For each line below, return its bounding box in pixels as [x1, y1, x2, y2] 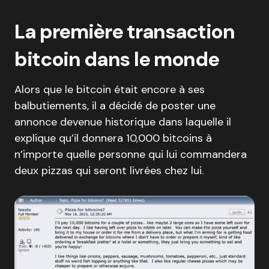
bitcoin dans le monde [14, 46, 219, 72]
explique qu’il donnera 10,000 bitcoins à [14, 131, 212, 145]
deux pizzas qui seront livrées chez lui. [14, 163, 204, 178]
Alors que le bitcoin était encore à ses [14, 82, 205, 97]
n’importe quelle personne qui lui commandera [14, 147, 247, 162]
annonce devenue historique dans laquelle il [14, 115, 231, 129]
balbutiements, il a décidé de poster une [14, 98, 216, 113]
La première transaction [14, 19, 235, 44]
